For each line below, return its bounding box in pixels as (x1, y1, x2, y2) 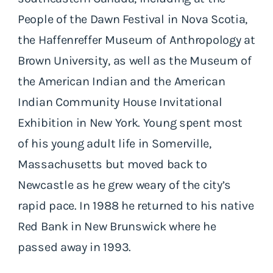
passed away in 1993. (18, 239, 137, 254)
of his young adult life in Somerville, (18, 136, 211, 151)
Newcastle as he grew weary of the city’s (18, 177, 232, 192)
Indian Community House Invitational (18, 94, 222, 109)
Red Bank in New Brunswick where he (18, 219, 216, 233)
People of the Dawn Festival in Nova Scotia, (18, 12, 248, 26)
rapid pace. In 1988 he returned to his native (18, 198, 254, 213)
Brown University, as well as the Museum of (18, 53, 252, 68)
